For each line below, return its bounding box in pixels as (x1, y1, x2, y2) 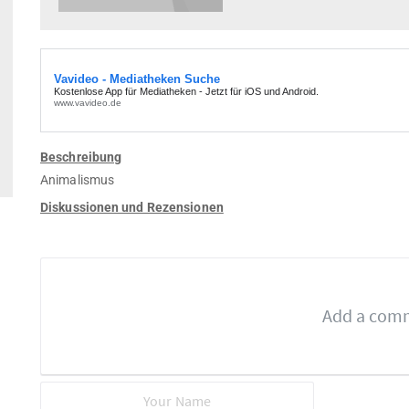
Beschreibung (40, 149, 122, 164)
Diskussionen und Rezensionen (40, 199, 224, 215)
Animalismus (40, 172, 115, 187)
